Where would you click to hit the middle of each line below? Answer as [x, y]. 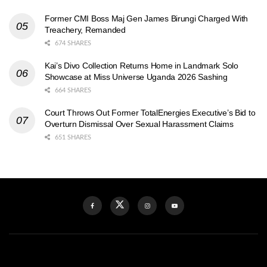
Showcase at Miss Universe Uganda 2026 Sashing [136, 77]
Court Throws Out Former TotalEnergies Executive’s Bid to [150, 112]
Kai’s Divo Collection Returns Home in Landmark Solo [142, 65]
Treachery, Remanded [85, 30]
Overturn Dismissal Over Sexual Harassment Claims [139, 124]
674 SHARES [72, 43]
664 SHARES [72, 90]
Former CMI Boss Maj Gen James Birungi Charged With [147, 18]
